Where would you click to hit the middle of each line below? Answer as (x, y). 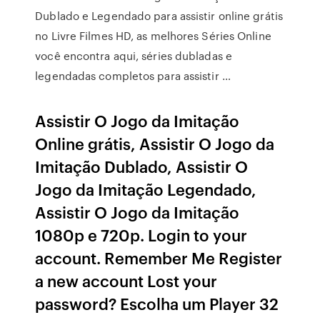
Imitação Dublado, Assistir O (142, 166)
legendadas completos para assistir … (133, 76)
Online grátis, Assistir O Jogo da (155, 143)
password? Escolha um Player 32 (157, 303)
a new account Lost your (126, 280)
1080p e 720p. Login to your (141, 235)
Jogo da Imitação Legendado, (146, 189)
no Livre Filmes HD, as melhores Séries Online (153, 36)
